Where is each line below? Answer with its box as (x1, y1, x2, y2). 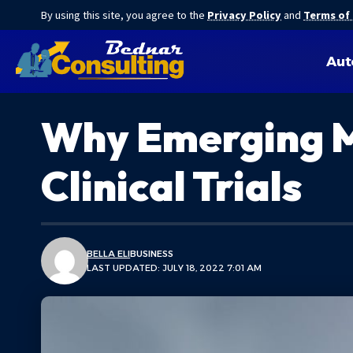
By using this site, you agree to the (41, 8, 207, 22)
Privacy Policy (207, 8, 281, 22)
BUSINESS (130, 248, 174, 259)
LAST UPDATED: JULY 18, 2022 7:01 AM (87, 262, 262, 273)
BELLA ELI (87, 248, 131, 259)
